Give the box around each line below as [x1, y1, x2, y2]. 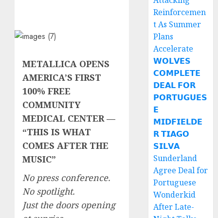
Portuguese [153, 177, 197, 188]
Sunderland [153, 153, 198, 163]
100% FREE [22, 85, 71, 97]
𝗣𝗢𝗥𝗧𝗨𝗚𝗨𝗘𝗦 [153, 92, 208, 103]
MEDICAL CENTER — [22, 112, 115, 124]
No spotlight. [22, 185, 74, 197]
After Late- [153, 201, 195, 212]
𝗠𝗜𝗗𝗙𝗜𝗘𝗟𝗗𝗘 [153, 116, 203, 127]
